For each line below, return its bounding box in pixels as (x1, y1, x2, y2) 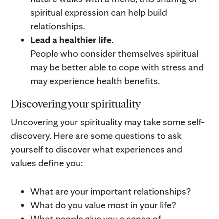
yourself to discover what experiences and (11, 143, 182, 155)
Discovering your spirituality (11, 96, 141, 110)
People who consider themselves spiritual (30, 47, 198, 59)
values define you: (11, 156, 83, 169)
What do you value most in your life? (30, 198, 176, 211)
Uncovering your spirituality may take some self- (11, 115, 204, 128)
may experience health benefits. (30, 74, 160, 87)
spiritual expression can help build (30, 6, 167, 18)
